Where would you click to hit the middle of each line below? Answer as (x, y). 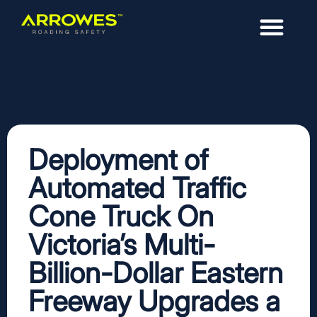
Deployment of (118, 160)
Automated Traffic (137, 188)
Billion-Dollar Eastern (156, 273)
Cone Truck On (121, 216)
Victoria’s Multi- (122, 244)
